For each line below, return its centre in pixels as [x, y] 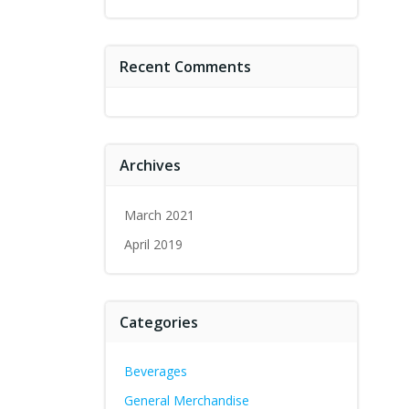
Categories [158, 322]
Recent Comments [185, 67]
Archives [150, 165]
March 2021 [159, 215]
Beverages [155, 371]
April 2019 [153, 244]
